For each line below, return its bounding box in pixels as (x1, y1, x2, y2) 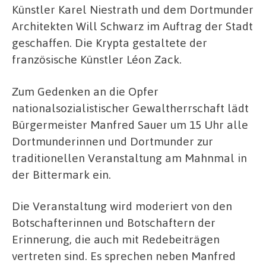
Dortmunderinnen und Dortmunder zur (12, 133, 213, 148)
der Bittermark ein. (12, 166, 111, 182)
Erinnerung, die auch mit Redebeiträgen (12, 232, 220, 247)
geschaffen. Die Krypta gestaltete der (12, 35, 207, 50)
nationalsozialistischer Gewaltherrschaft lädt (12, 100, 249, 115)
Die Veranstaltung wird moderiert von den (12, 198, 232, 214)
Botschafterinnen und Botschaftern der (12, 215, 216, 230)
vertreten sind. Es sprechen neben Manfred (12, 248, 236, 264)
